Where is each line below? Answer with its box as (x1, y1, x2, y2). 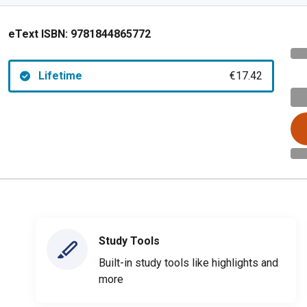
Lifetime (38, 69, 82, 82)
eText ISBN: (8, 27, 68, 40)
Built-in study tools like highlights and (99, 256, 278, 269)
